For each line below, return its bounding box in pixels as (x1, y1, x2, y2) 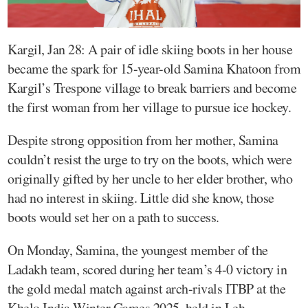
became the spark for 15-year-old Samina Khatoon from (8, 59, 300, 78)
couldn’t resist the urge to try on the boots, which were (8, 150, 291, 169)
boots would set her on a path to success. (8, 208, 219, 227)
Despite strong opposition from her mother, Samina (8, 131, 278, 150)
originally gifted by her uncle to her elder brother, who (8, 169, 292, 188)
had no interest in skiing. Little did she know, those (8, 188, 274, 208)
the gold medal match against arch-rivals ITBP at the (8, 279, 285, 298)
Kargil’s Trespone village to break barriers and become (8, 78, 296, 98)
